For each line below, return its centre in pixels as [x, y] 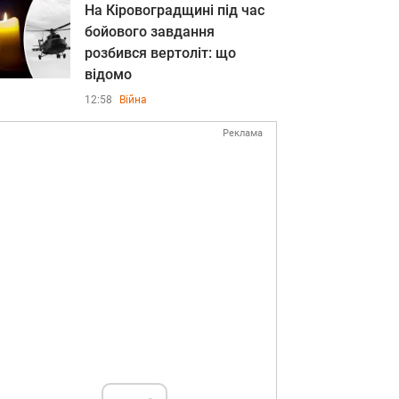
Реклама [243, 133]
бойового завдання [150, 32]
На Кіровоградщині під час [175, 10]
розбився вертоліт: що [160, 53]
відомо [108, 74]
